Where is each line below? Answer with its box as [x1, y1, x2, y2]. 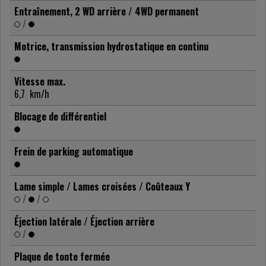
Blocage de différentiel [14, 109, 106, 124]
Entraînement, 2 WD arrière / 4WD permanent [14, 4, 199, 19]
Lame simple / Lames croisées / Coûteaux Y [14, 179, 190, 194]
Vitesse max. [14, 74, 65, 89]
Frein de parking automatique [14, 144, 133, 159]
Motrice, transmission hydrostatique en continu [14, 39, 208, 54]
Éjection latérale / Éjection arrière [14, 214, 154, 229]
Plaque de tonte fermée [14, 249, 110, 264]
